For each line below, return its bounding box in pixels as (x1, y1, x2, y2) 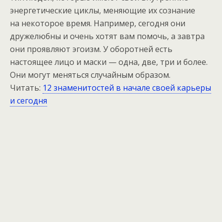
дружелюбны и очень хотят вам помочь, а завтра (10, 31, 205, 42)
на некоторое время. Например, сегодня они (10, 18, 185, 29)
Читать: (10, 82, 43, 93)
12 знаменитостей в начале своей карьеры (43, 82, 211, 93)
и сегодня (10, 95, 47, 106)
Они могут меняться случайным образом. (10, 69, 170, 80)
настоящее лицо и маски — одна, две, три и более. (10, 56, 208, 67)
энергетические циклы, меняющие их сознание (10, 5, 195, 16)
